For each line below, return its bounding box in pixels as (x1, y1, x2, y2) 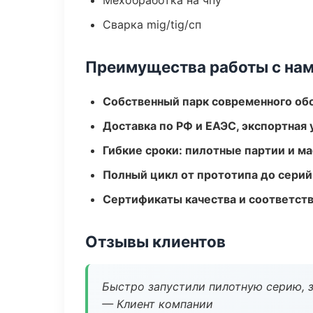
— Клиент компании (102, 297, 213, 311)
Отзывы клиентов (85, 232, 226, 251)
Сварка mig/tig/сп (103, 17, 201, 31)
